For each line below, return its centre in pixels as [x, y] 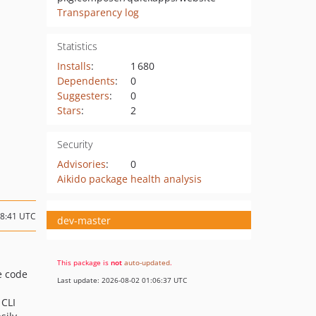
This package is [84, 262]
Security [74, 144]
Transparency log [98, 12]
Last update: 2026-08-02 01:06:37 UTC [122, 280]
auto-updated [147, 262]
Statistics [77, 46]
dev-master [84, 220]
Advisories [81, 164]
